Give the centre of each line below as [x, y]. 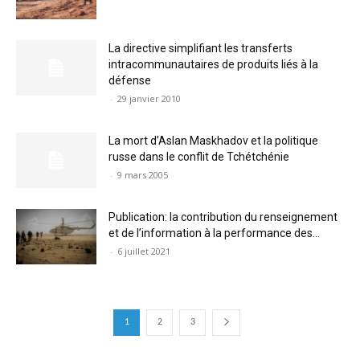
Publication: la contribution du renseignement [223, 217]
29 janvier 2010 [149, 98]
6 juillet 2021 [144, 251]
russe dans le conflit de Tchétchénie [199, 156]
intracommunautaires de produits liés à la [213, 64]
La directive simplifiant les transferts [200, 48]
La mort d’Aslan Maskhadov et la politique [213, 140]
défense [130, 80]
